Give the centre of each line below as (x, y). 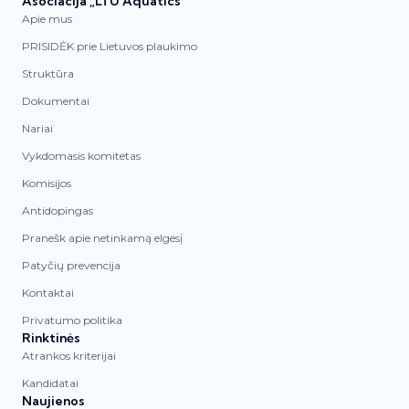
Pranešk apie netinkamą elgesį (102, 237)
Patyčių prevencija (71, 265)
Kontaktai (48, 292)
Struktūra (48, 73)
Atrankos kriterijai (69, 355)
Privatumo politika (72, 320)
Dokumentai (56, 100)
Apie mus (47, 18)
